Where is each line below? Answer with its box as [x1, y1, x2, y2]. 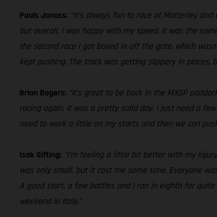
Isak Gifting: [19, 149, 62, 160]
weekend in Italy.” [19, 195, 81, 207]
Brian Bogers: [19, 87, 68, 98]
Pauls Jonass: [19, 9, 68, 21]
